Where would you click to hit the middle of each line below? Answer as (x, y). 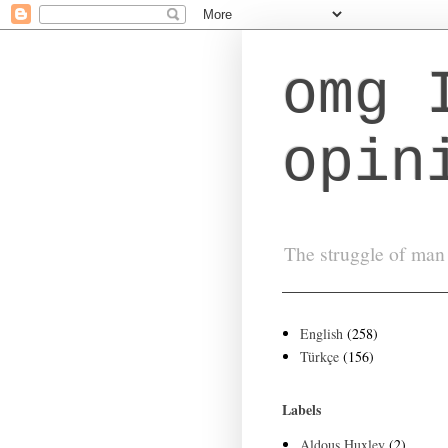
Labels (301, 409)
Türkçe (319, 357)
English (321, 334)
